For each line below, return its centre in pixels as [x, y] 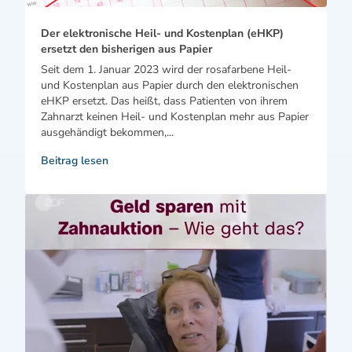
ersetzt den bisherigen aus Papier [126, 49]
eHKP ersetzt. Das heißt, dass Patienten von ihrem [164, 101]
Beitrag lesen [75, 161]
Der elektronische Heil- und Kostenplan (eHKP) [162, 34]
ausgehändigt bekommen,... [107, 133]
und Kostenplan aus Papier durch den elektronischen [170, 86]
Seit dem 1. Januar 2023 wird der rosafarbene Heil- [166, 70]
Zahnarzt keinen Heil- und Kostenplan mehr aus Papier [175, 117]
